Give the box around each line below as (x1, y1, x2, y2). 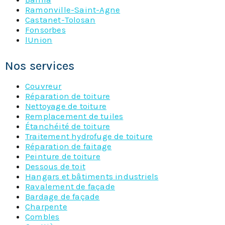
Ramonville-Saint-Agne (25, 5, 121, 15)
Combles (25, 211, 60, 222)
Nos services (5, 59, 75, 73)
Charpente (25, 201, 67, 212)
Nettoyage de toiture (25, 101, 106, 111)
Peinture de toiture (25, 151, 100, 162)
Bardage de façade (25, 191, 100, 202)
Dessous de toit (25, 161, 85, 172)
